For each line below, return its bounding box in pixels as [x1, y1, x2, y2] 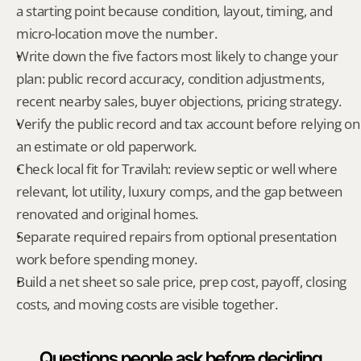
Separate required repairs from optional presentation [16, 227, 337, 246]
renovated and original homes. [16, 205, 199, 223]
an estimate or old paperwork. [16, 137, 197, 156]
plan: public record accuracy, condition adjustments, [16, 69, 325, 88]
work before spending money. [16, 250, 197, 268]
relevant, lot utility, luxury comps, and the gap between [16, 182, 342, 201]
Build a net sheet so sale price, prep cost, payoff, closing [16, 272, 346, 291]
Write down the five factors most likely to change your [16, 47, 338, 65]
